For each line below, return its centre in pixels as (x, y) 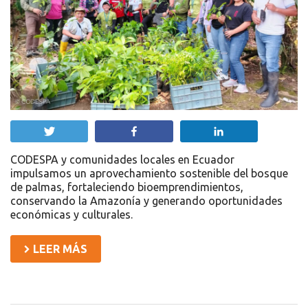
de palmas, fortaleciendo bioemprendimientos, (127, 187)
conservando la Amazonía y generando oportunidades (146, 201)
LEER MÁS (59, 249)
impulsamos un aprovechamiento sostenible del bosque (149, 174)
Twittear (81, 132)
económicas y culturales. (71, 215)
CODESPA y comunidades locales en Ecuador (122, 160)
